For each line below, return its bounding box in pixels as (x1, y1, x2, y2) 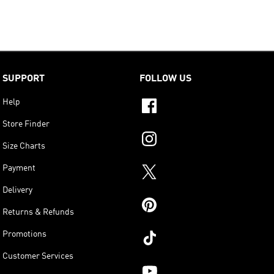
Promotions (2, 229, 46, 239)
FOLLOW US (139, 73, 191, 84)
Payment (2, 163, 35, 172)
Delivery (2, 185, 32, 194)
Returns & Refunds (2, 207, 74, 217)
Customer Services (2, 251, 73, 261)
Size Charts (2, 141, 45, 150)
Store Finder (2, 119, 50, 128)
